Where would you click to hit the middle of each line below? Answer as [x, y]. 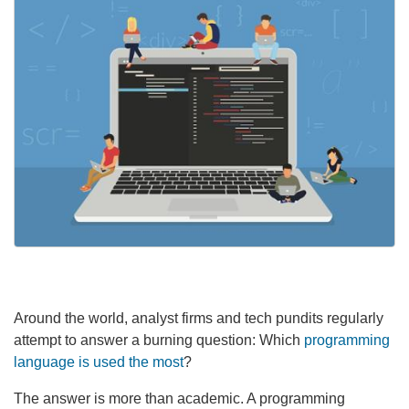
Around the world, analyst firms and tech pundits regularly [199, 318]
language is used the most [99, 362]
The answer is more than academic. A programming [179, 398]
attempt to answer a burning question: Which [159, 340]
